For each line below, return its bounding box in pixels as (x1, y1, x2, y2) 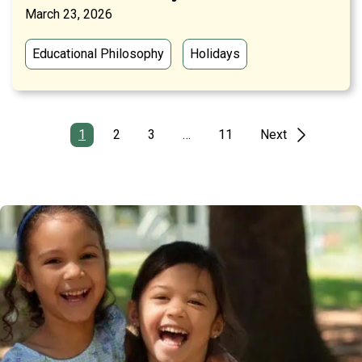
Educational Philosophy (32, 46, 164, 62)
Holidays (190, 46, 240, 62)
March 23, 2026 (25, 6, 112, 23)
